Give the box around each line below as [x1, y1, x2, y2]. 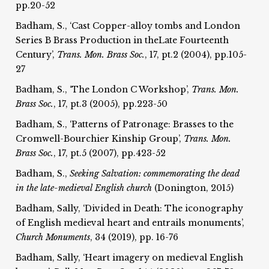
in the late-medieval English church [16, 182, 155, 193]
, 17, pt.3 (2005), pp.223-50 [53, 98, 168, 109]
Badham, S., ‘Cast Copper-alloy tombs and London [16, 20, 241, 31]
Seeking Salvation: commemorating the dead [70, 168, 240, 179]
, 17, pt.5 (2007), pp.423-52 [53, 147, 166, 159]
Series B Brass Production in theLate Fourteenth [16, 34, 229, 46]
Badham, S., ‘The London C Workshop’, [16, 83, 192, 95]
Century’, [16, 49, 58, 60]
